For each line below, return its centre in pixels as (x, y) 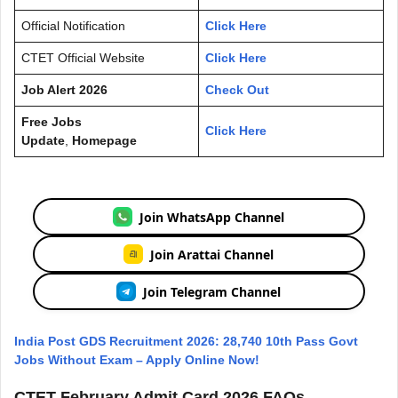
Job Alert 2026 (64, 90)
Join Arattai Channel (212, 254)
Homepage (104, 141)
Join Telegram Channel (212, 291)
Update (43, 141)
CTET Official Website (83, 58)
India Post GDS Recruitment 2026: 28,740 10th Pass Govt (186, 342)
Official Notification (73, 26)
